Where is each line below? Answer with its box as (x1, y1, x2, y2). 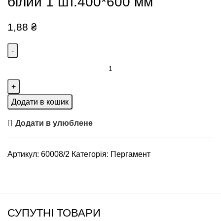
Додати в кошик (11, 97, 69, 106)
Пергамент (110, 149, 150, 158)
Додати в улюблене (15, 119, 93, 128)
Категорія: (72, 149, 109, 158)
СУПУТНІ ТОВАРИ (7, 206, 101, 219)
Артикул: (7, 149, 41, 158)
